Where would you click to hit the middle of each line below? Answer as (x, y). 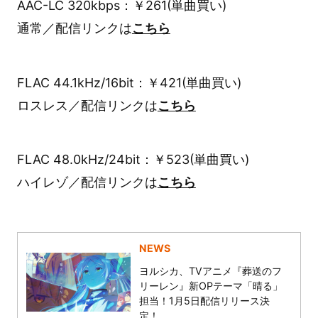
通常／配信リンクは (74, 28)
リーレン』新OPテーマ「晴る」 (211, 286)
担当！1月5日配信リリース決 (205, 301)
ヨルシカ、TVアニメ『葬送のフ (211, 271)
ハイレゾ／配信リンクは (87, 182)
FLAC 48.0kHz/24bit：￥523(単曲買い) (133, 160)
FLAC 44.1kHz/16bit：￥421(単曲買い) (129, 82)
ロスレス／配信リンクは (87, 105)
